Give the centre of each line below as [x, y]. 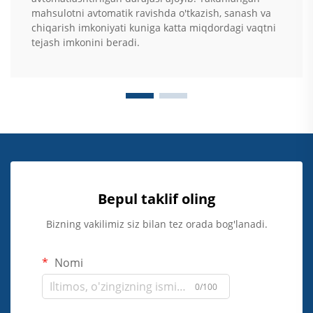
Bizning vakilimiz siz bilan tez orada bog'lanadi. [156, 224]
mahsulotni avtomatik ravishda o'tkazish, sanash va [151, 13]
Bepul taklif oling [156, 199]
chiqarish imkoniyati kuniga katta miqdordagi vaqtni [154, 28]
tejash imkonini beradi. [86, 43]
